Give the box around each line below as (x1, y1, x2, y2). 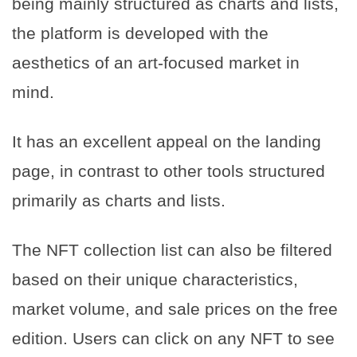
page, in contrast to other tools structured (12, 162, 325, 181)
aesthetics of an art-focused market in (12, 53, 300, 73)
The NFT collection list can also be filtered (12, 241, 332, 260)
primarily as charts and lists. (12, 191, 226, 210)
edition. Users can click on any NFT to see (12, 329, 335, 348)
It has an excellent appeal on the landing (12, 132, 321, 151)
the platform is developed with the (12, 24, 269, 43)
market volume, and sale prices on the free (12, 300, 338, 319)
